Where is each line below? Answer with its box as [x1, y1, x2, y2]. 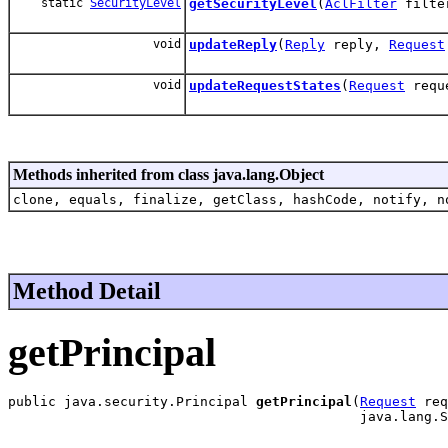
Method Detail [13, 277, 161, 304]
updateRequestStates [189, 77, 341, 93]
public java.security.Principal [8, 394, 256, 410]
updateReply [189, 36, 277, 52]
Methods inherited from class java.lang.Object [13, 165, 324, 183]
